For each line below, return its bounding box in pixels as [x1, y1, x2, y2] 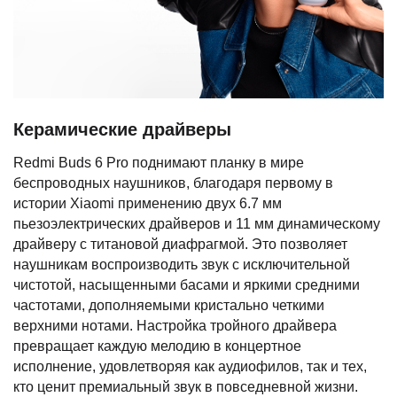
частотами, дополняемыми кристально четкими [13, 298, 324, 314]
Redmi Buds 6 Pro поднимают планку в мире [13, 155, 304, 171]
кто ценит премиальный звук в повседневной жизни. [13, 379, 358, 395]
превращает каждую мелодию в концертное [13, 339, 301, 354]
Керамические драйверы [13, 120, 231, 140]
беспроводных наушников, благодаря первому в [13, 175, 333, 191]
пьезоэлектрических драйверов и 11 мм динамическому [13, 216, 380, 232]
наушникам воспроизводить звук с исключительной [13, 257, 350, 273]
